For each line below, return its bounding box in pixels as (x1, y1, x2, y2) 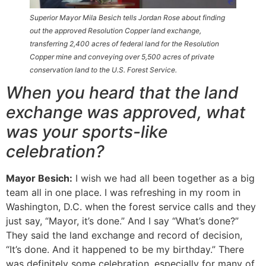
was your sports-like (6, 122, 167, 142)
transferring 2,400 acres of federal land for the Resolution (30, 39, 219, 49)
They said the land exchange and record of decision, (6, 229, 242, 242)
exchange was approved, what (6, 102, 245, 123)
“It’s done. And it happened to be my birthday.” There (6, 243, 244, 256)
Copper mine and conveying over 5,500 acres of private (30, 52, 214, 62)
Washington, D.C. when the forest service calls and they (6, 201, 256, 213)
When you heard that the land (6, 83, 239, 103)
